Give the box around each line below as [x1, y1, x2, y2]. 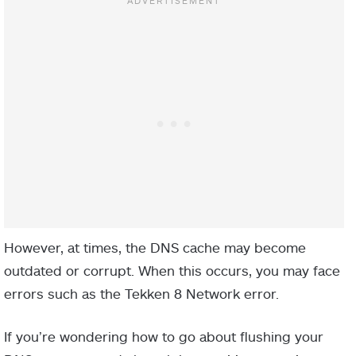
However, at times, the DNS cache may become [4, 238, 306, 255]
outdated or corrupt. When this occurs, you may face [4, 261, 340, 278]
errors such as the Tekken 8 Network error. [4, 284, 283, 301]
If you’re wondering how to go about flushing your [4, 327, 323, 344]
